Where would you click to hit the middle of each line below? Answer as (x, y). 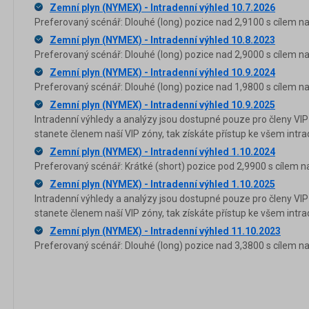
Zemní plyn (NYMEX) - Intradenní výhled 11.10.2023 (165, 231)
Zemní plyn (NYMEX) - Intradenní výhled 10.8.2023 (162, 40)
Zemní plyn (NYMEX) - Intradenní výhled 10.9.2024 (162, 72)
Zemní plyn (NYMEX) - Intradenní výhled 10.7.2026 (162, 7)
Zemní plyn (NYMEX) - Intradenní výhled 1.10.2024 (162, 151)
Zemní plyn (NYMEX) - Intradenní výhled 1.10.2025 (162, 184)
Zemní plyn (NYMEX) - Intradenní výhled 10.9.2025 (162, 104)
